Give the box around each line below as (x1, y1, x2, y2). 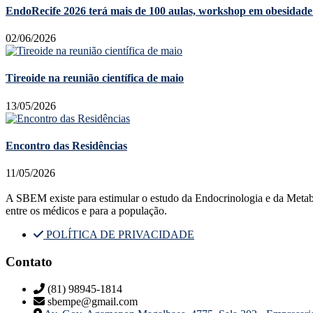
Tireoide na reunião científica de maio (6, 72, 184, 85)
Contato (6, 254, 52, 269)
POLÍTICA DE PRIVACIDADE (46, 228, 194, 241)
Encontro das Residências (6, 139, 127, 152)
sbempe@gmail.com (48, 295, 138, 307)
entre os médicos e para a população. (6, 205, 167, 217)
